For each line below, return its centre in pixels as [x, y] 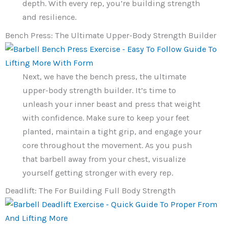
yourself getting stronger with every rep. [98, 173]
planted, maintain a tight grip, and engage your [112, 131]
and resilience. [50, 17]
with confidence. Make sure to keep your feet [106, 118]
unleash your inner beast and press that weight [112, 104]
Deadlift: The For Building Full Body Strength [90, 190]
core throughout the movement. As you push [107, 145]
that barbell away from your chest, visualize [104, 159]
